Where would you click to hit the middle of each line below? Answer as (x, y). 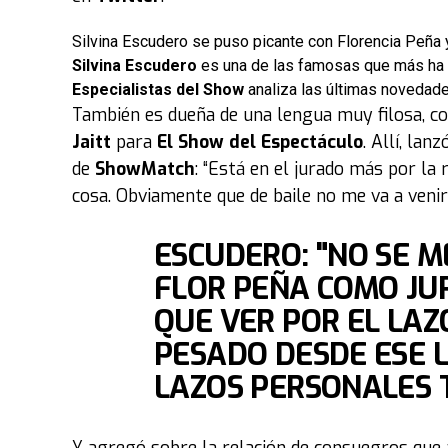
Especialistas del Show (160, 89)
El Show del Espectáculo (257, 142)
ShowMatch (145, 169)
